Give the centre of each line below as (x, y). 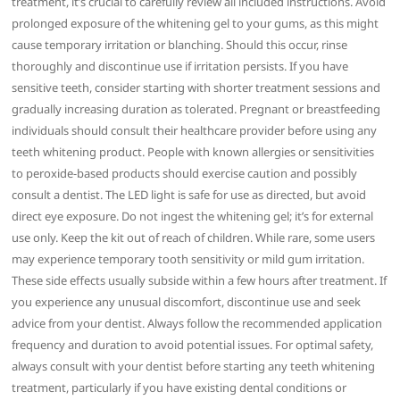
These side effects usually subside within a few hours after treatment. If (200, 280)
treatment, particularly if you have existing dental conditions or (179, 387)
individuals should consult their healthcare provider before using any (195, 130)
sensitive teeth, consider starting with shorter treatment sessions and (196, 87)
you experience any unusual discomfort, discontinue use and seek (187, 301)
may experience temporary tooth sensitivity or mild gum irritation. (188, 258)
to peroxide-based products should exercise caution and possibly (185, 173)
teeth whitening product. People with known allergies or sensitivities (193, 151)
